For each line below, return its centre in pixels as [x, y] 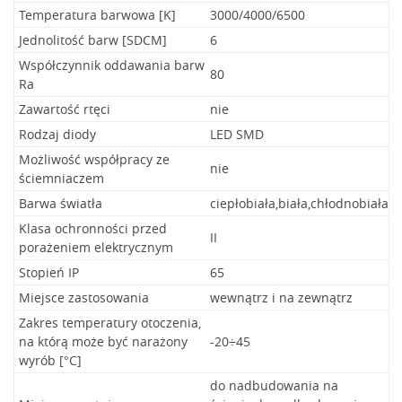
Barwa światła [61, 203]
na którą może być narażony [103, 341]
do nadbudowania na [274, 385]
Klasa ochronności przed [93, 228]
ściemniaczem [61, 178]
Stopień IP [49, 272]
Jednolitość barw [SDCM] [93, 40]
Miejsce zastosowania [84, 297]
